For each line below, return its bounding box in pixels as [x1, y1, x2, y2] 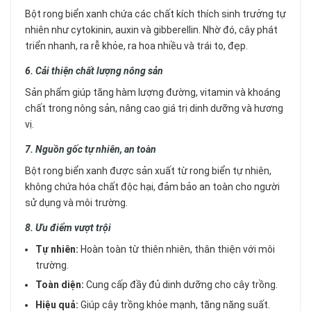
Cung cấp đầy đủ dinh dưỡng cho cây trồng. [84, 279, 278, 291]
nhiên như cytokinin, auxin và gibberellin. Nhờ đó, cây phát [25, 24, 278, 35]
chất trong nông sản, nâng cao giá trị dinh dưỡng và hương [25, 102, 283, 114]
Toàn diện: [35, 279, 84, 291]
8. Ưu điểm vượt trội [25, 221, 111, 233]
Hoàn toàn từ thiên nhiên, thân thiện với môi [78, 243, 275, 255]
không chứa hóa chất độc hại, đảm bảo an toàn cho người [25, 180, 280, 192]
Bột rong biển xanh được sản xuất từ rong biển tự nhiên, [25, 165, 271, 176]
